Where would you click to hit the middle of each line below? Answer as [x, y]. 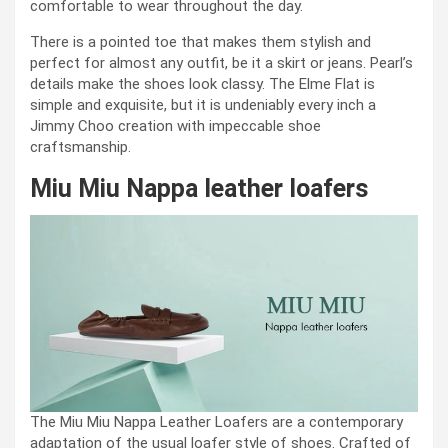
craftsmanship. [80, 147]
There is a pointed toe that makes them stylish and [200, 42]
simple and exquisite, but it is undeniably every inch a [203, 105]
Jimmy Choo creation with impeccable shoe [175, 126]
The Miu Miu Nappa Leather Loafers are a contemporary [216, 421]
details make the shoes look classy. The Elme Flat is [202, 84]
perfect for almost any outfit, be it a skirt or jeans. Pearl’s [221, 63]
